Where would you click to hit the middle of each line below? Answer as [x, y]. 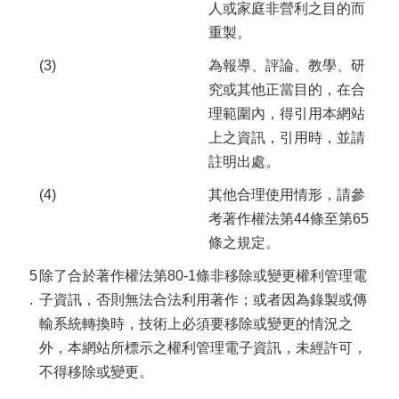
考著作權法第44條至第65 [289, 219]
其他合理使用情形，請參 [287, 195]
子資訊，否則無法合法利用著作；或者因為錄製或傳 [203, 300]
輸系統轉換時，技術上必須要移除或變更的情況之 [196, 324]
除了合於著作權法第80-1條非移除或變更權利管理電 [203, 276]
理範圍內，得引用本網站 [287, 114]
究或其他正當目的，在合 [287, 90]
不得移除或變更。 [96, 372]
